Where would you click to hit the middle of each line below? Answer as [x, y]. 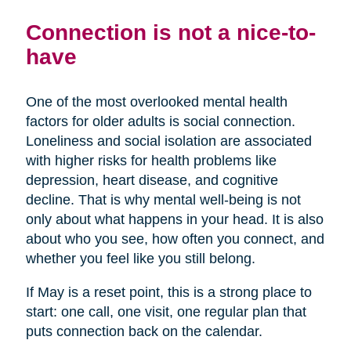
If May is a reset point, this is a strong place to [168, 293]
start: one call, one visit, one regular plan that [166, 312]
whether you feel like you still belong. [140, 259]
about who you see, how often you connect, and [175, 239]
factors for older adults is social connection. [160, 122]
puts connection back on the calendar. [144, 332]
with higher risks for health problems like [151, 161]
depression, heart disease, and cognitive [152, 181]
